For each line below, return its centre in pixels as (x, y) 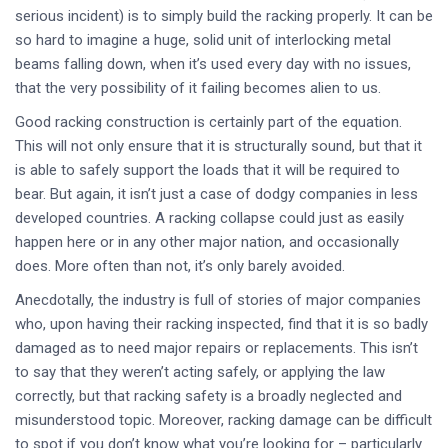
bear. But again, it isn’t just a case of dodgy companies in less (216, 194)
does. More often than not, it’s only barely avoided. (182, 266)
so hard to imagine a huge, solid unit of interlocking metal (203, 40)
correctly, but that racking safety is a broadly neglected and (208, 396)
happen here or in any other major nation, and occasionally (207, 242)
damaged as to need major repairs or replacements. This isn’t (216, 348)
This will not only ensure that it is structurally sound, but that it (218, 146)
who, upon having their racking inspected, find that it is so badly (221, 324)
